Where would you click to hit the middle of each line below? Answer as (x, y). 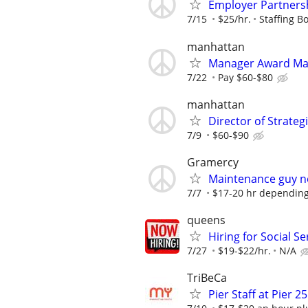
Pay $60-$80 (245, 77)
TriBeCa (207, 278)
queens (206, 220)
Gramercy (213, 162)
